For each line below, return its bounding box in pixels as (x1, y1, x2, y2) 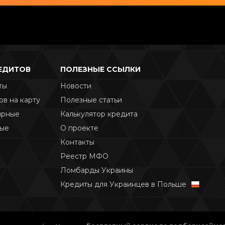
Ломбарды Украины (60, 166, 133, 175)
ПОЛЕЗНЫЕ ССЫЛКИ (60, 65, 141, 74)
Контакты (60, 138, 94, 147)
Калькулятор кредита (60, 109, 138, 119)
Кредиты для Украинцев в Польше (60, 180, 186, 189)
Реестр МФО (60, 152, 108, 161)
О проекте (60, 124, 98, 133)
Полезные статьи (60, 95, 122, 105)
